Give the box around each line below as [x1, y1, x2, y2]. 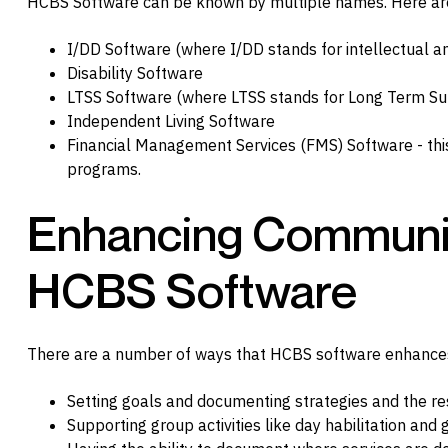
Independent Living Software [67, 111, 275, 132]
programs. [67, 159, 141, 180]
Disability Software [67, 63, 203, 84]
